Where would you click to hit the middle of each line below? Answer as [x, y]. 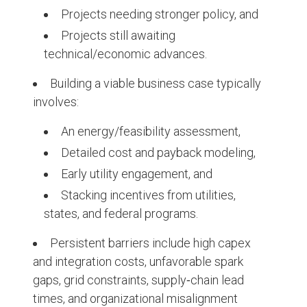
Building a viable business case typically [156, 84]
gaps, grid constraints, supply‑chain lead [138, 280]
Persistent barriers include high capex [150, 243]
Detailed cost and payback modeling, [158, 153]
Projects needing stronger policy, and [160, 14]
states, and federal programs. [121, 214]
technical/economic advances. [125, 54]
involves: [56, 102]
